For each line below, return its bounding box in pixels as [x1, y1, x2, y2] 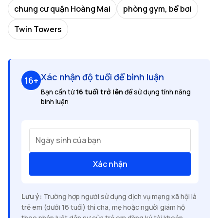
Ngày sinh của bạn [36, 135, 101, 146]
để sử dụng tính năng [123, 87, 191, 97]
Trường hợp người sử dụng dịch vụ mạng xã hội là [42, 192, 197, 201]
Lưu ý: [21, 192, 42, 201]
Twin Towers [14, 24, 62, 35]
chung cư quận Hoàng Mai [14, 3, 110, 15]
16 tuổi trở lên [76, 87, 123, 97]
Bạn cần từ [41, 87, 76, 97]
